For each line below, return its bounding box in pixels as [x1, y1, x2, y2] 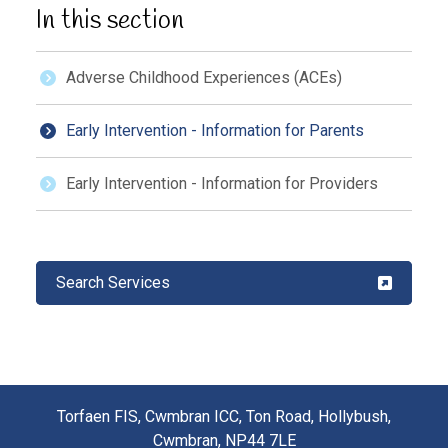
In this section [35, 4, 184, 39]
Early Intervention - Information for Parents [65, 121, 364, 141]
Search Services [55, 273, 170, 293]
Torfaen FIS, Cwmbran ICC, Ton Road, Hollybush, [57, 407, 391, 427]
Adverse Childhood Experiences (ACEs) [65, 68, 342, 88]
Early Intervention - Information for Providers [65, 174, 378, 194]
